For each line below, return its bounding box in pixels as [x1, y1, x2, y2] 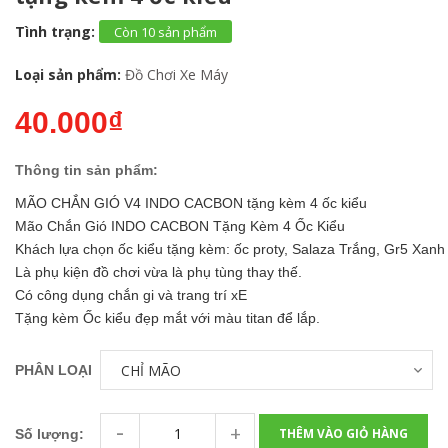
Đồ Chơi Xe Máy [125, 65, 228, 85]
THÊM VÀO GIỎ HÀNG [279, 425, 408, 442]
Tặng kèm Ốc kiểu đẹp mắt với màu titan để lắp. [15, 310, 328, 327]
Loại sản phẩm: [15, 65, 121, 85]
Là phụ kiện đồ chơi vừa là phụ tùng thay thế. [15, 264, 302, 281]
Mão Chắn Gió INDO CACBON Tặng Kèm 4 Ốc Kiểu [15, 218, 345, 235]
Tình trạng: [15, 22, 95, 42]
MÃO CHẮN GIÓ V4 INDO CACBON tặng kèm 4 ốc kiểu [15, 195, 375, 212]
